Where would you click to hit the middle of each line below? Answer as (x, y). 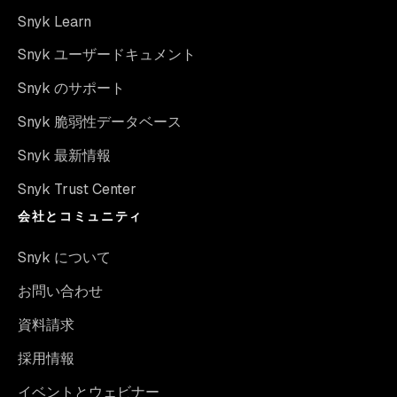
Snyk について (64, 257)
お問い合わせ (60, 291)
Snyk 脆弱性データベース (100, 121)
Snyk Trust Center (77, 189)
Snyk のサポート (71, 88)
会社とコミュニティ (81, 216)
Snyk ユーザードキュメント (107, 54)
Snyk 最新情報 (64, 155)
